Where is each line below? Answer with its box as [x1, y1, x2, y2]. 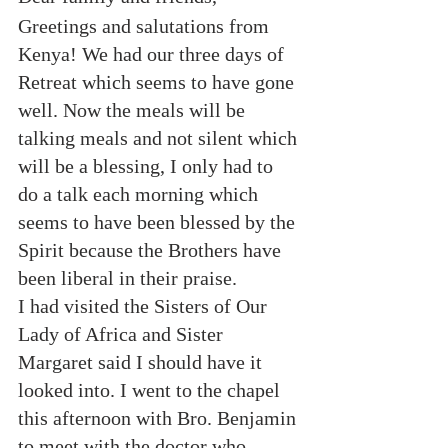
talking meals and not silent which [18, 127, 302, 149]
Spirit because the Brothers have [18, 239, 286, 261]
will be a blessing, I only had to [18, 155, 278, 177]
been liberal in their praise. [18, 267, 237, 289]
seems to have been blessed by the [18, 211, 300, 233]
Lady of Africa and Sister [18, 323, 228, 345]
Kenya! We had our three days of [18, 43, 289, 65]
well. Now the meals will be [18, 99, 250, 121]
